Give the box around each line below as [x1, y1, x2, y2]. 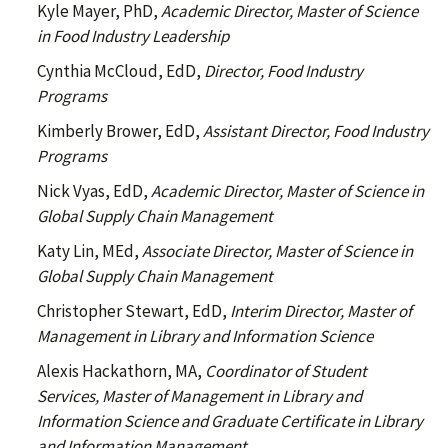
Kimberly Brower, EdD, [37, 120, 200, 142]
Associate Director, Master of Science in [142, 240, 413, 262]
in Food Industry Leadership [37, 25, 229, 47]
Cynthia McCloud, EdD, [37, 60, 201, 82]
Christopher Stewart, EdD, [37, 300, 230, 322]
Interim [230, 300, 284, 322]
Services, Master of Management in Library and [37, 385, 362, 407]
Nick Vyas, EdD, [37, 180, 151, 202]
